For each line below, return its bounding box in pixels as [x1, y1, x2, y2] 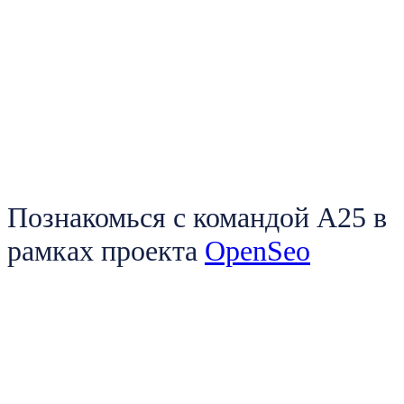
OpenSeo [205, 234, 310, 267]
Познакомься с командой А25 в [7, 201, 387, 234]
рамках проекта [7, 234, 205, 267]
